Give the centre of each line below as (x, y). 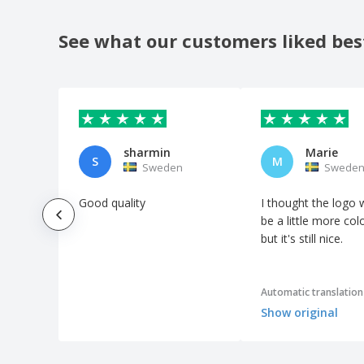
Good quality (112, 202)
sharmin (147, 152)
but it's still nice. (302, 238)
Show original (299, 313)
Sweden (162, 167)
